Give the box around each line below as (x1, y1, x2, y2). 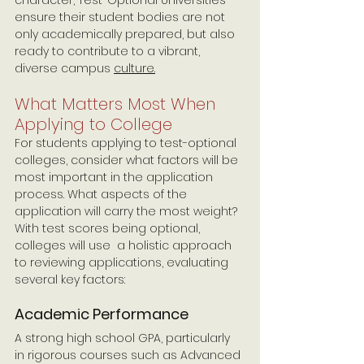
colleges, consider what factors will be (15, 151, 241, 168)
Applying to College (15, 112, 172, 136)
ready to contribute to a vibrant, (15, 42, 203, 59)
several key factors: (15, 271, 125, 288)
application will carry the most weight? (15, 202, 240, 219)
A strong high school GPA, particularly (15, 329, 233, 346)
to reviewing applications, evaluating (15, 253, 232, 271)
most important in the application (15, 168, 216, 185)
